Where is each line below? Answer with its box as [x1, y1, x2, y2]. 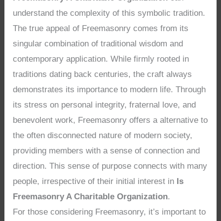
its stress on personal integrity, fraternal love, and [13, 100, 196, 110]
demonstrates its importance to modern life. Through [13, 84, 206, 94]
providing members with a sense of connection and [13, 146, 200, 155]
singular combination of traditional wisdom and [13, 38, 184, 48]
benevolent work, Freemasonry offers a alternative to [13, 115, 208, 125]
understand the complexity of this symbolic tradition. [13, 8, 206, 18]
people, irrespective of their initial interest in [13, 176, 177, 186]
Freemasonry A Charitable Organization [13, 191, 168, 201]
